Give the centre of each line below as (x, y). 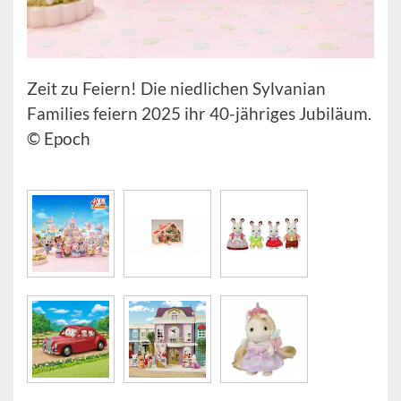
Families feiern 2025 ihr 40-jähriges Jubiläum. (199, 113)
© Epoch (59, 138)
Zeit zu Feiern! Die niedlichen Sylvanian (176, 88)
